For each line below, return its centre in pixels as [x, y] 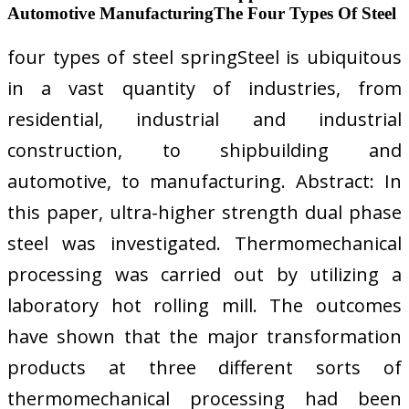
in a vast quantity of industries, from [204, 89]
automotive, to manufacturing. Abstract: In [204, 182]
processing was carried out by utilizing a [204, 275]
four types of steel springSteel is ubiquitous [204, 58]
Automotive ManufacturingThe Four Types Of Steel [202, 14]
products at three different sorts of [204, 368]
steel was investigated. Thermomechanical [204, 244]
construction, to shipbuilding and [204, 151]
